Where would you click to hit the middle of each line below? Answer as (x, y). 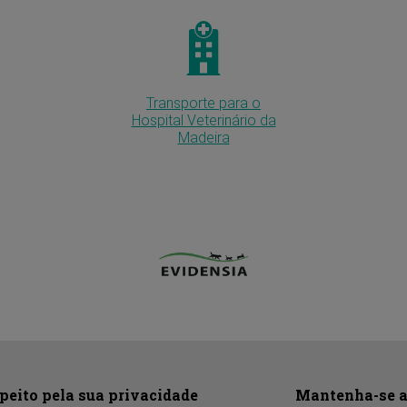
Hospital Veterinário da (203, 119)
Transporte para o (203, 102)
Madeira (203, 137)
